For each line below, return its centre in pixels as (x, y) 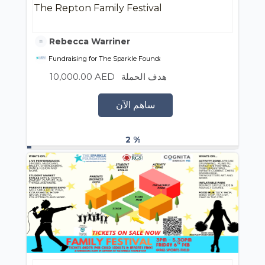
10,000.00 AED (82, 77)
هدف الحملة (144, 77)
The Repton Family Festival (98, 8)
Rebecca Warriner (88, 41)
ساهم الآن (135, 105)
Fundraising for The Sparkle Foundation (111, 59)
